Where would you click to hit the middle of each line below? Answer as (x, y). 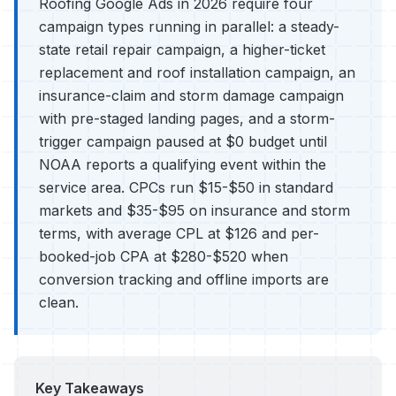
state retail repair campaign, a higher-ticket (182, 49)
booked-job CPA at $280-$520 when (164, 256)
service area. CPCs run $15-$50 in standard (186, 187)
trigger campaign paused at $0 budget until (183, 141)
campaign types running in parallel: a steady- (189, 27)
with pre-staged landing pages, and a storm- (187, 118)
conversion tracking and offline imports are (184, 279)
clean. (59, 302)
